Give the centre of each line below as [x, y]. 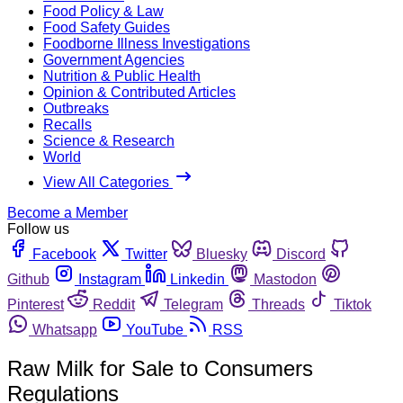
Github [28, 279]
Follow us [38, 228]
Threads [278, 304]
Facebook [64, 254]
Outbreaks [76, 108]
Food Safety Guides [107, 27]
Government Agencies [114, 59]
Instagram [110, 279]
